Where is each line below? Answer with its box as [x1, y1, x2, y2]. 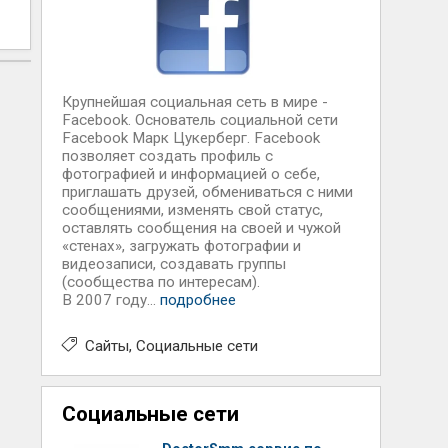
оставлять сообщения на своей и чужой [61, 219, 341, 237]
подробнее [159, 291, 236, 309]
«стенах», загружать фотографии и [61, 237, 301, 255]
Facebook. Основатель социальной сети [61, 111, 338, 129]
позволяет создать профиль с [61, 147, 273, 165]
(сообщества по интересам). [61, 273, 260, 291]
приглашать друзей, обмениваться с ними [61, 183, 353, 201]
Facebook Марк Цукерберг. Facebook [61, 129, 320, 147]
